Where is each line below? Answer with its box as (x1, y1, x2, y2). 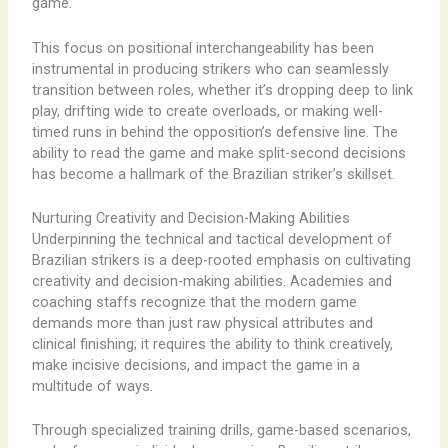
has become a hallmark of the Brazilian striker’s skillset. (31, 164, 395, 183)
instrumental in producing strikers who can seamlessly (31, 59, 389, 78)
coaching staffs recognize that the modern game (31, 292, 357, 311)
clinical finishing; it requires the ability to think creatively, (31, 334, 393, 353)
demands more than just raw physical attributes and (31, 313, 373, 332)
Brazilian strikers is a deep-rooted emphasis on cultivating (31, 250, 411, 269)
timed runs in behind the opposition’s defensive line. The (31, 122, 398, 141)
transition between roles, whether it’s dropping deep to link (31, 80, 413, 99)
